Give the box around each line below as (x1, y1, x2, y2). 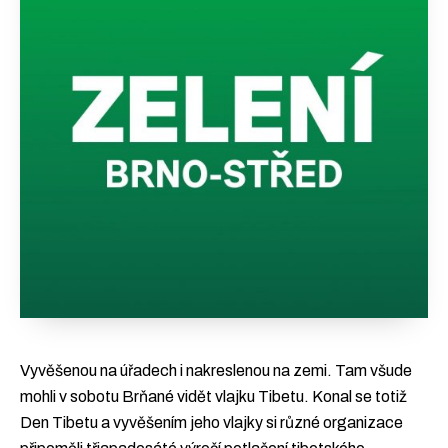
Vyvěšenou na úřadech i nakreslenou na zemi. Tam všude (20, 362, 412, 379)
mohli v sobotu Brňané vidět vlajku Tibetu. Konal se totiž (20, 388, 407, 405)
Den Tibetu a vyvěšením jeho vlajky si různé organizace (20, 414, 403, 431)
